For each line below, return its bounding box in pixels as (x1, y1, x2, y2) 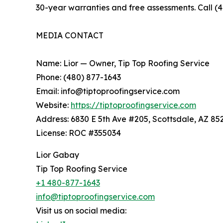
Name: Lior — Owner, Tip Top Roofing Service (36, 58, 210, 69)
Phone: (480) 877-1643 (36, 72, 121, 83)
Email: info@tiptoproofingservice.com (36, 86, 180, 97)
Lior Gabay (36, 150, 79, 160)
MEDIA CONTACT (36, 30, 104, 41)
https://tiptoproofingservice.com (71, 100, 196, 111)
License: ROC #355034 (36, 128, 121, 138)
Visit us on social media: (36, 206, 126, 216)
